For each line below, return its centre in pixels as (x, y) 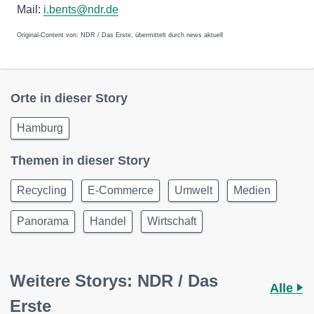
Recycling (42, 190)
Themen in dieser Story (80, 161)
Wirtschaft (172, 221)
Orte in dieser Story (69, 98)
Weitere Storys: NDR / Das (114, 281)
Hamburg (40, 128)
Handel (108, 221)
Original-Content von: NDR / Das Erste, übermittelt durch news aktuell (120, 35)
